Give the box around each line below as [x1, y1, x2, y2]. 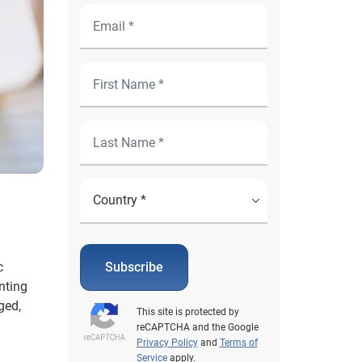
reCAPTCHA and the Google [136, 322, 259, 333]
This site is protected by [136, 306, 239, 318]
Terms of [219, 337, 258, 348]
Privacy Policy [136, 337, 198, 348]
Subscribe [104, 259, 163, 275]
